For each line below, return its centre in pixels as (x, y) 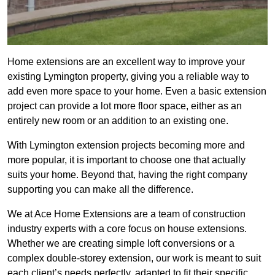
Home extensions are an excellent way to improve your (126, 62)
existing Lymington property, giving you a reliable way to (128, 77)
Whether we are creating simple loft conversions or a (121, 244)
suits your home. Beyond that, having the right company (127, 175)
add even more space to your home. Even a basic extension (137, 91)
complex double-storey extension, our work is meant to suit (134, 258)
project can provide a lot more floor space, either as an (125, 106)
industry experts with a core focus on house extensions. (127, 229)
